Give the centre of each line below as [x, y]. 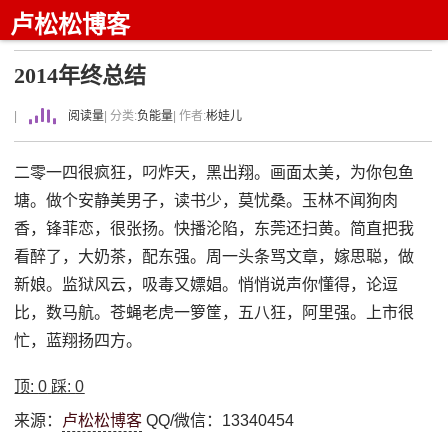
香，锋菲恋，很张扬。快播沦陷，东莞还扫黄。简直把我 [214, 228]
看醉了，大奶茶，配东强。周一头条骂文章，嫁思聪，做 [214, 256]
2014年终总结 [80, 75]
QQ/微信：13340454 [218, 420]
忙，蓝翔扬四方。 [78, 340]
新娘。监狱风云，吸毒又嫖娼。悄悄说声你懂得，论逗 [206, 284]
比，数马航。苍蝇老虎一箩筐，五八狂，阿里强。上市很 [214, 312]
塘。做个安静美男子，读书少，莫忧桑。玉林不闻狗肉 [206, 200]
